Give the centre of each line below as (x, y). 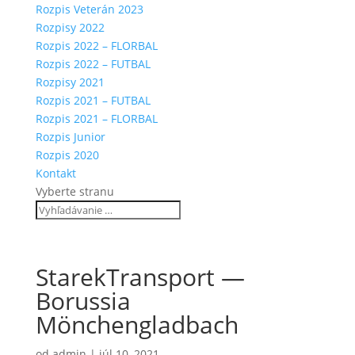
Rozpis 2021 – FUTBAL (93, 100)
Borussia (83, 301)
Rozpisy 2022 (70, 27)
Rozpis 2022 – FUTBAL (93, 64)
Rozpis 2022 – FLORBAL (96, 46)
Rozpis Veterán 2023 (89, 9)
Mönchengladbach (137, 324)
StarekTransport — (140, 277)
